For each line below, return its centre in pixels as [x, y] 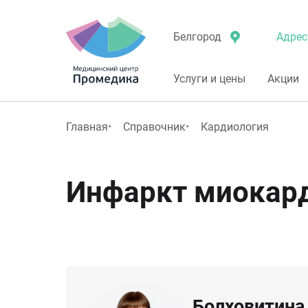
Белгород [197, 37]
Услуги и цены [209, 79]
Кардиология [235, 127]
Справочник [154, 127]
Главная [87, 127]
